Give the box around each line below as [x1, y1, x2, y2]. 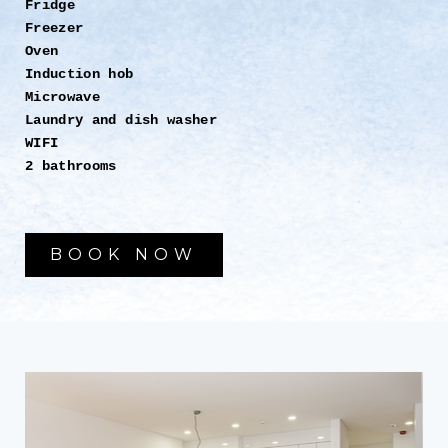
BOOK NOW [50, 244, 198, 264]
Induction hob [25, 65, 134, 82]
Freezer [25, 19, 84, 36]
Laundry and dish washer [25, 111, 218, 128]
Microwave [25, 88, 101, 105]
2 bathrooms [25, 157, 117, 174]
